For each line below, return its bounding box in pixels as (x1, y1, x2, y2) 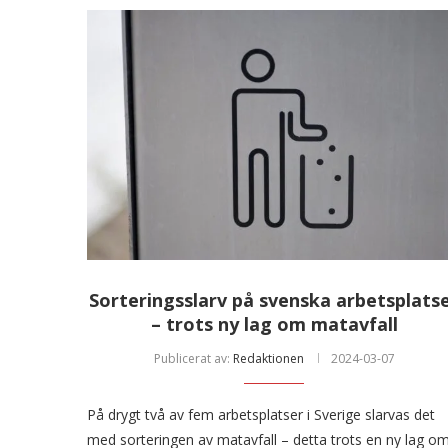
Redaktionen (232, 349, 304, 367)
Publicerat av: (153, 349, 233, 367)
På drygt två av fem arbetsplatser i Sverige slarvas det (87, 404, 435, 424)
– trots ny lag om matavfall (150, 311, 398, 336)
